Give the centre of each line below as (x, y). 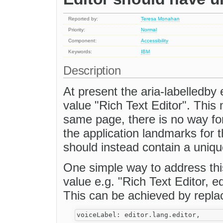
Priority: (77, 30)
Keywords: (80, 52)
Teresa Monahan (161, 19)
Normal (149, 30)
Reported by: (83, 19)
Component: (83, 41)
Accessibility (155, 41)
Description (94, 71)
